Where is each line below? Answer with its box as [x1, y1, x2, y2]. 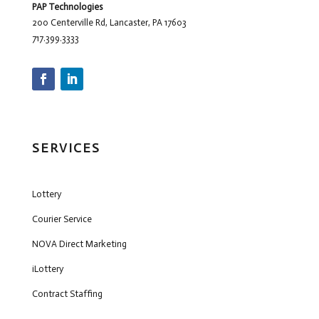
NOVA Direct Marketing [31, 238, 127, 249]
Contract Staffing [31, 288, 103, 299]
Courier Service [31, 213, 92, 224]
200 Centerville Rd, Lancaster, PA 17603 [31, 16, 187, 28]
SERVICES [31, 140, 100, 156]
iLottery [31, 263, 63, 274]
